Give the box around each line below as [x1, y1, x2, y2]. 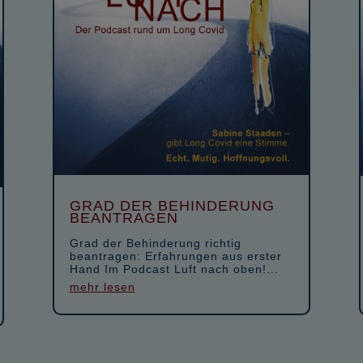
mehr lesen [69, 280, 135, 293]
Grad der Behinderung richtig [69, 236, 241, 250]
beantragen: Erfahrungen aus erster [69, 249, 282, 263]
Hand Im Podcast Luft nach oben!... [69, 262, 279, 275]
